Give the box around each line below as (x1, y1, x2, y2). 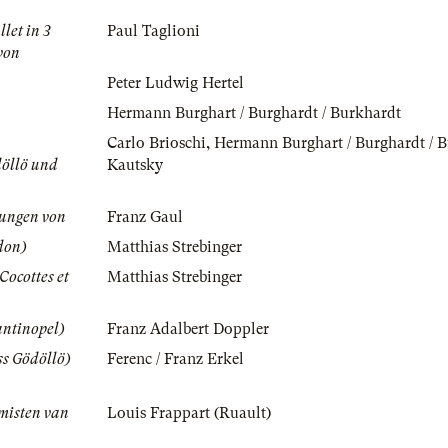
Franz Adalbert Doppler (107, 320, 269, 339)
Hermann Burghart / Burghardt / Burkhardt (107, 104, 401, 123)
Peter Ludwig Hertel (107, 74, 244, 93)
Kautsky (107, 156, 163, 175)
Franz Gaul (107, 208, 183, 227)
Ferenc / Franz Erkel (107, 350, 244, 369)
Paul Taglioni (107, 22, 200, 41)
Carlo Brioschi (107, 134, 206, 153)
